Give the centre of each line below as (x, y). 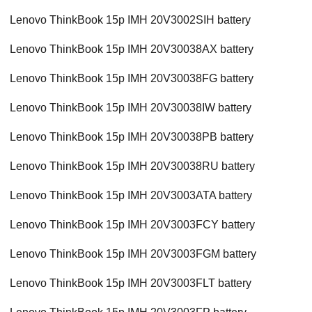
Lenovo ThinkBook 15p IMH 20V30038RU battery (132, 166)
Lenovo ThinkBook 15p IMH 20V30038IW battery (131, 108)
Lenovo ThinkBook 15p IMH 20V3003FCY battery (132, 225)
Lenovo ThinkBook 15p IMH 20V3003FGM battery (133, 254)
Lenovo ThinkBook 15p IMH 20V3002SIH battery (130, 20)
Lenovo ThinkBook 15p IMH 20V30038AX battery (132, 49)
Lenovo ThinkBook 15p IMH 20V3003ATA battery (131, 196)
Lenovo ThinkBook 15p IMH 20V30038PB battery (132, 137)
